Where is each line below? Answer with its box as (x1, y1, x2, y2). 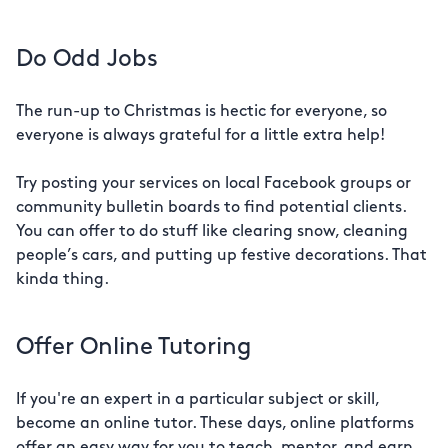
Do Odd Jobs (16, 48, 158, 72)
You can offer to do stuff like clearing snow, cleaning (16, 224, 408, 240)
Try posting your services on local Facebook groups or (16, 176, 411, 192)
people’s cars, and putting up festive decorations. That (16, 248, 427, 264)
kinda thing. (16, 272, 109, 288)
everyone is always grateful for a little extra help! (16, 128, 385, 144)
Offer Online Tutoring (16, 336, 252, 360)
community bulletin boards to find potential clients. (16, 200, 406, 216)
